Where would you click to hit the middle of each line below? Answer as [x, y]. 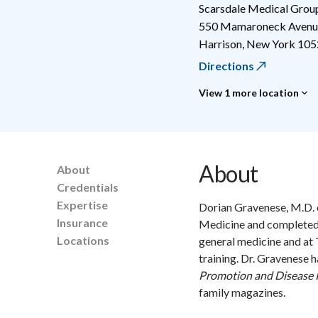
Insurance [82, 222]
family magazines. [242, 292]
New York [271, 43]
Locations [83, 240]
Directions [226, 65]
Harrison [220, 43]
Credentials [88, 187]
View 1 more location [249, 92]
